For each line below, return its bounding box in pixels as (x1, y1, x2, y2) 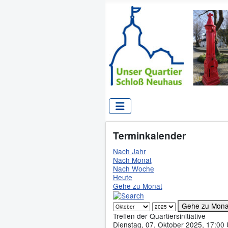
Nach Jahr (112, 146, 146, 157)
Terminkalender (112, 129, 186, 143)
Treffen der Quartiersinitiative (112, 211, 206, 221)
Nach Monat (112, 155, 152, 165)
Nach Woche (112, 163, 154, 174)
